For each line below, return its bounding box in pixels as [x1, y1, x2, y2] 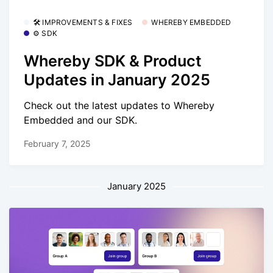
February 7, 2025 [24, 138, 91, 149]
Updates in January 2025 [24, 70, 210, 89]
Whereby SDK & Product [24, 51, 202, 70]
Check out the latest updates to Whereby [24, 99, 214, 112]
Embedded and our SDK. [24, 113, 137, 126]
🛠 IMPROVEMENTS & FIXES [33, 18, 133, 27]
